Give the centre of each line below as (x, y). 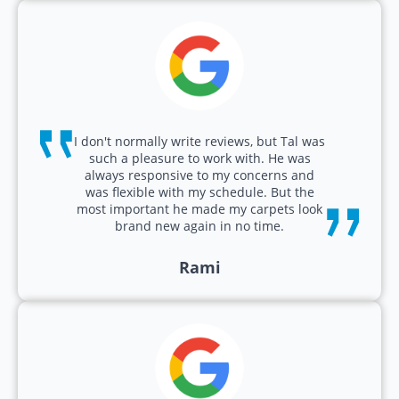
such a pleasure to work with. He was (199, 159)
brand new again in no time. (199, 226)
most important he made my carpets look (199, 209)
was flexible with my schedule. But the (199, 192)
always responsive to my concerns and (199, 175)
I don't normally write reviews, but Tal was (199, 142)
